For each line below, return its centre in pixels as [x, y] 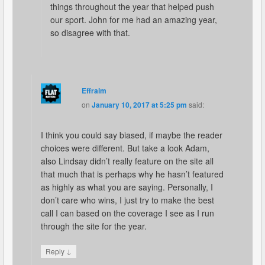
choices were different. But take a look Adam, [125, 148]
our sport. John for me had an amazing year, [134, 19]
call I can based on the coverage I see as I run [127, 213]
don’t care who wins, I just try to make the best [127, 200]
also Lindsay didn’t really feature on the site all [127, 161]
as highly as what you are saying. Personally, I [127, 187]
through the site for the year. [94, 226]
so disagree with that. [90, 32]
